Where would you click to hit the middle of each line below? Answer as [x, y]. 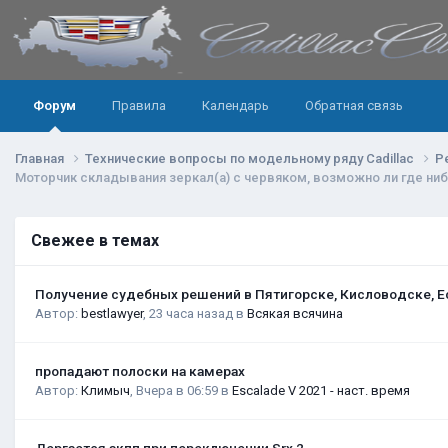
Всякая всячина [295, 313]
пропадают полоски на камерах [140, 370]
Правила [139, 105]
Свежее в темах [95, 240]
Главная [41, 158]
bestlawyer [112, 313]
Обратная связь [354, 105]
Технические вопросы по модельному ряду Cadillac [251, 158]
